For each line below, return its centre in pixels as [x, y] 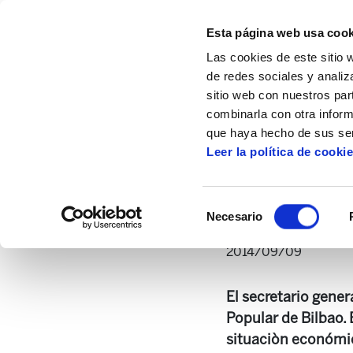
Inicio [97, 127]
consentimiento [245, 244]
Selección [232, 206]
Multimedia [169, 127]
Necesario [235, 216]
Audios [245, 127]
